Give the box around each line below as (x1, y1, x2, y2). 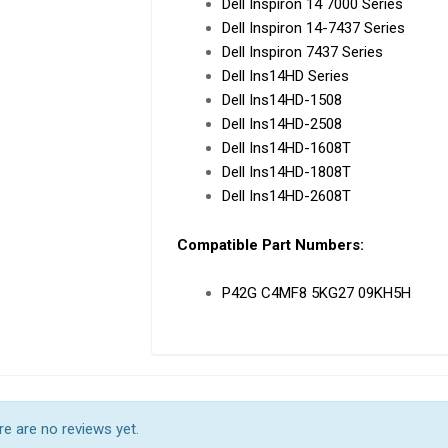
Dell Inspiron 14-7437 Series (221, 19, 405, 38)
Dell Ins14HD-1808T (221, 163, 351, 182)
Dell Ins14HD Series (221, 67, 349, 86)
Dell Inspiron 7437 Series (221, 43, 383, 62)
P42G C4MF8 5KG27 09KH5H (221, 284, 411, 303)
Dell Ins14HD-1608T (221, 139, 351, 158)
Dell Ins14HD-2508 (221, 115, 342, 134)
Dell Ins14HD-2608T (221, 187, 351, 206)
